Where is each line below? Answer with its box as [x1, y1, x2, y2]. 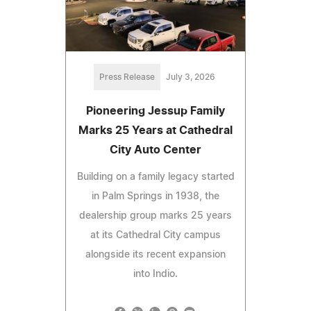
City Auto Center [110, 144, 201, 156]
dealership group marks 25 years [79, 211, 232, 221]
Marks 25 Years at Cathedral [78, 125, 233, 137]
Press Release [99, 73, 155, 82]
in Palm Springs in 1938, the [92, 192, 219, 202]
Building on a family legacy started [76, 172, 235, 183]
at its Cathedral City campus [90, 230, 221, 241]
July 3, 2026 [165, 73, 215, 82]
